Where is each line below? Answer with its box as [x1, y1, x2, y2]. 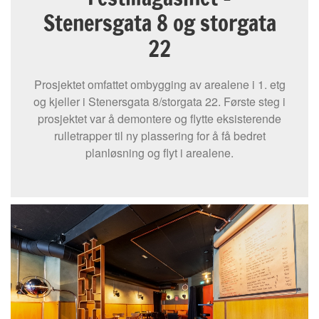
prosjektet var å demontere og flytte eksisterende [38, 110, 281, 127]
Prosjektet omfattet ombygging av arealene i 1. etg [33, 76, 286, 93]
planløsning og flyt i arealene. [85, 145, 234, 162]
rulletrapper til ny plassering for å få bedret [53, 127, 266, 145]
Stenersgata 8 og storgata [43, 8, 276, 39]
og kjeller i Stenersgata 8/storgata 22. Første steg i [33, 93, 286, 110]
